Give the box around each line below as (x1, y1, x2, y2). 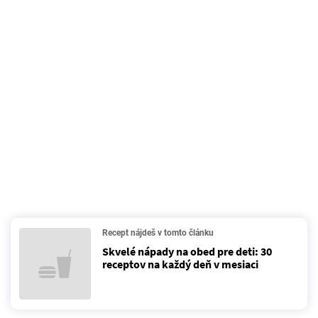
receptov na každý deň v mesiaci (102, 257, 258, 271)
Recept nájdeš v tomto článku (102, 228, 214, 238)
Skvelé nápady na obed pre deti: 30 (102, 244, 272, 258)
